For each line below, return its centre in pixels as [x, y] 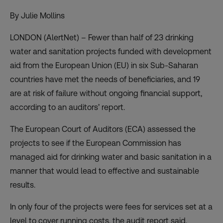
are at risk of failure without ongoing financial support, [106, 93]
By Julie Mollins [37, 15]
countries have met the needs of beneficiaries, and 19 [105, 79]
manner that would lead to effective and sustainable [105, 171]
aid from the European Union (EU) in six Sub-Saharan [104, 65]
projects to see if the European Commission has [96, 143]
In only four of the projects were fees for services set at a [111, 207]
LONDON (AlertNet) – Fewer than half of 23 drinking [102, 37]
